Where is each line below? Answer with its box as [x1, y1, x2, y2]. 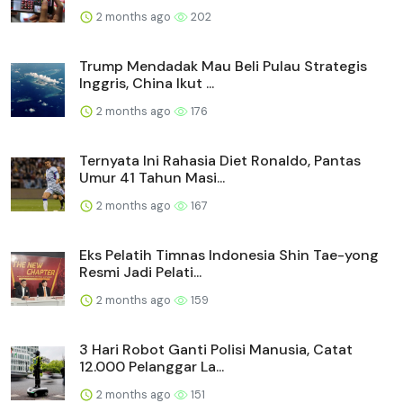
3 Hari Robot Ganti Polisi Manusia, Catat [79, 339, 353, 359]
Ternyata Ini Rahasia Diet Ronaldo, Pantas [79, 150, 361, 170]
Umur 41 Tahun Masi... [79, 167, 225, 187]
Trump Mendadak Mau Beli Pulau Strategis [79, 56, 367, 76]
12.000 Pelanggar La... [79, 356, 224, 376]
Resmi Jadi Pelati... [79, 262, 201, 282]
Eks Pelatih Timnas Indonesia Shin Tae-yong [79, 245, 379, 264]
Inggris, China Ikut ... [79, 73, 214, 93]
